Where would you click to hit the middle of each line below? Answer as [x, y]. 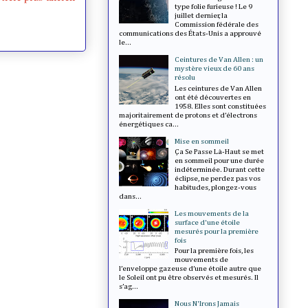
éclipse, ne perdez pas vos [218, 178]
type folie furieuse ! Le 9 [214, 7]
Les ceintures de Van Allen [219, 88]
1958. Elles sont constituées [221, 106]
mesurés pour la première [217, 231]
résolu [185, 78]
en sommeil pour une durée [220, 160]
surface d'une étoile [208, 222]
